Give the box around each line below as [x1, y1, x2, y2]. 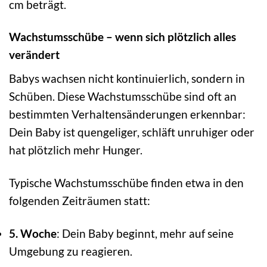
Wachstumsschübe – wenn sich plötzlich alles [9, 30, 236, 44]
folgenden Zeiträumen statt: [9, 194, 150, 208]
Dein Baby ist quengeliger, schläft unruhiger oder [9, 125, 254, 139]
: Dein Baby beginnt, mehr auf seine [57, 226, 234, 240]
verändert [9, 48, 60, 62]
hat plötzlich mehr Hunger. [9, 143, 142, 157]
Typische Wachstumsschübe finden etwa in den [9, 176, 244, 190]
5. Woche [9, 226, 57, 240]
